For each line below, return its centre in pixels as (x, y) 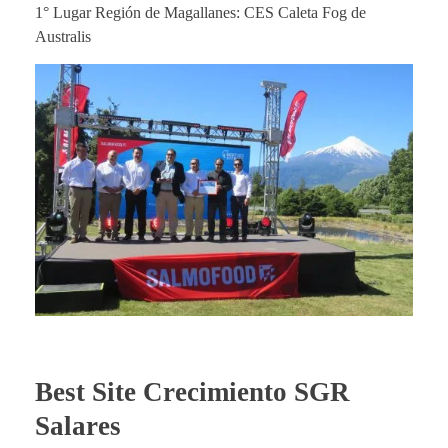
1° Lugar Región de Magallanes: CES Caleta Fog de (200, 12)
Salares (78, 426)
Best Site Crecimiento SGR (192, 392)
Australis (63, 36)
